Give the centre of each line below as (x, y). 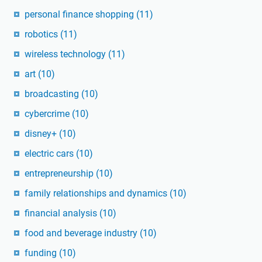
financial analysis (62, 213)
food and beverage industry (82, 233)
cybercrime (48, 114)
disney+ (42, 134)
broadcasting (53, 94)
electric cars (50, 154)
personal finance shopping (80, 15)
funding (42, 253)
